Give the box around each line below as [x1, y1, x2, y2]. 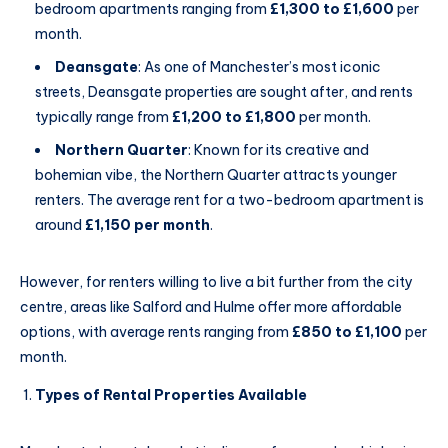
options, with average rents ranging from [20, 323, 292, 342]
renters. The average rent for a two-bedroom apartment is [35, 191, 424, 210]
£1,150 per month [85, 216, 210, 235]
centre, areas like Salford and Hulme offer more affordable [20, 298, 402, 317]
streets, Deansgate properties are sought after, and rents [35, 83, 413, 102]
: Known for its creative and [188, 141, 369, 160]
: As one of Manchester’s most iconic [138, 58, 381, 77]
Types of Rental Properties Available [35, 385, 307, 404]
